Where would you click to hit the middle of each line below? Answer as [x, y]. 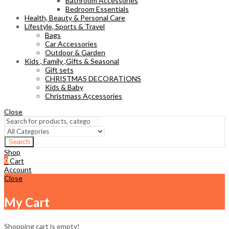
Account [18, 170]
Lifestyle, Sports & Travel [65, 27]
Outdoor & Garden [75, 53]
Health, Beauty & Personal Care [75, 18]
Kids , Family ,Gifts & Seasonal [72, 61]
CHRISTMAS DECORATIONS [93, 79]
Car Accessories [71, 44]
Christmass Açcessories [84, 96]
